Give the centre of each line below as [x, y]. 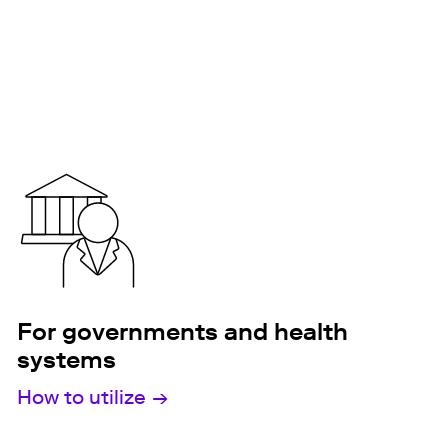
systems [66, 360]
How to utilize [81, 396]
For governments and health [182, 332]
